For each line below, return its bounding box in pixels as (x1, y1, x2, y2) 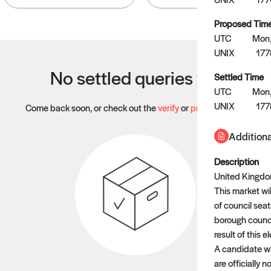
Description (214, 155, 259, 168)
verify (157, 101, 179, 114)
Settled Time (214, 70, 264, 83)
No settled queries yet (50, 65, 221, 90)
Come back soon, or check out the (25, 101, 158, 114)
